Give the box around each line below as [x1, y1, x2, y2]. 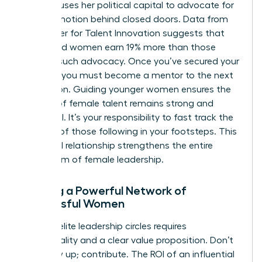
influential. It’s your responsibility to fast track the [22, 112, 233, 122]
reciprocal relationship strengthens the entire [22, 140, 213, 150]
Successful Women [22, 197, 125, 209]
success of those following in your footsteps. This [22, 126, 237, 136]
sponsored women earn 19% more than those [22, 42, 216, 52]
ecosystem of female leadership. [22, 154, 164, 164]
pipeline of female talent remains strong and [22, 98, 213, 108]
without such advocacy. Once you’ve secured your [22, 56, 239, 66]
